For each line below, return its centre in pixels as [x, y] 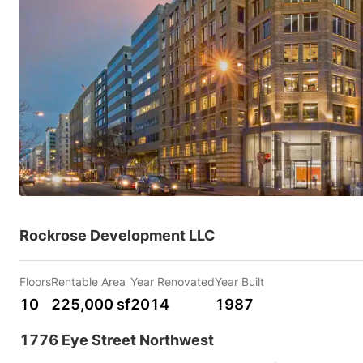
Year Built [239, 282]
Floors [35, 282]
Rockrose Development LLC [117, 235]
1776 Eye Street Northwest [117, 340]
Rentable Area [88, 282]
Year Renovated [173, 282]
